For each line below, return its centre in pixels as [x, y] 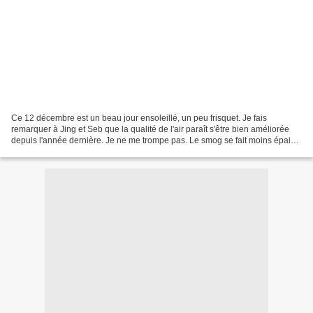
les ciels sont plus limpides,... [66, 151]
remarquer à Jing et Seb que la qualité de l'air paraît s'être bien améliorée [150, 129]
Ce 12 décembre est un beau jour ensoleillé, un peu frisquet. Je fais [139, 118]
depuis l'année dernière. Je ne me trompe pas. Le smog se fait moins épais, [154, 140]
